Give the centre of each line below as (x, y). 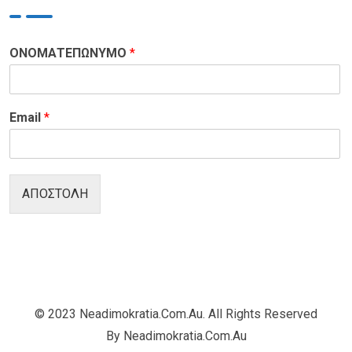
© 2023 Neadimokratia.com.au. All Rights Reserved (176, 314)
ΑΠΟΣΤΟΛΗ (55, 194)
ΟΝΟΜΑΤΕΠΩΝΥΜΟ (70, 53)
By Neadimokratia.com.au (176, 336)
